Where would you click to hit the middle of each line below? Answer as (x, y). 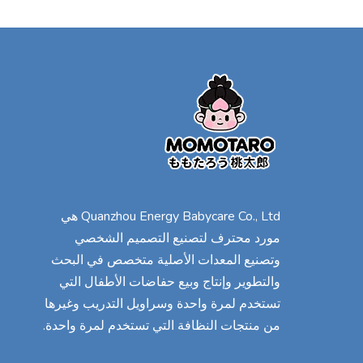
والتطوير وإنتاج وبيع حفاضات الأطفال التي (170, 282)
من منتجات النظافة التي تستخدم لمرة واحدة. (162, 326)
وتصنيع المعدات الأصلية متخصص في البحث (166, 260)
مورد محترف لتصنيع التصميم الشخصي (177, 238)
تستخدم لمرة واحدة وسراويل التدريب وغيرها (162, 304)
